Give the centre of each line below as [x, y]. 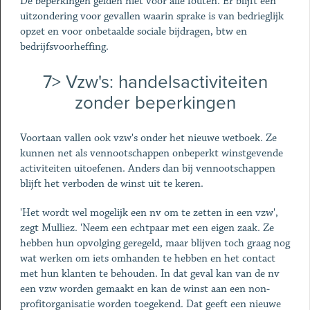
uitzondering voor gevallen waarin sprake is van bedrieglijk [152, 16]
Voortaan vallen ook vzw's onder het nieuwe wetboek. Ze [148, 138]
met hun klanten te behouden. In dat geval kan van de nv [149, 274]
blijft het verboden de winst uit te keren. [111, 184]
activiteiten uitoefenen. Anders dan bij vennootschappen [147, 168]
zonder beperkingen [155, 103]
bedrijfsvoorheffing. [64, 47]
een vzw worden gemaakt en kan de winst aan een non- [145, 289]
